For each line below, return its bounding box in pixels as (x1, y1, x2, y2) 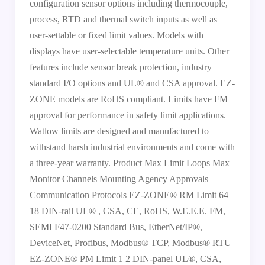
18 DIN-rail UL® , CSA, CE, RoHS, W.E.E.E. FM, (29, 205, 225, 216)
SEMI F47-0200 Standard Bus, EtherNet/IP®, (29, 221, 202, 232)
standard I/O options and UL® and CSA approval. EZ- (29, 77, 235, 89)
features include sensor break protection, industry (29, 61, 212, 73)
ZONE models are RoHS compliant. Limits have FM (29, 93, 228, 105)
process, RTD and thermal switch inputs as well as (29, 13, 217, 25)
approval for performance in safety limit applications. (29, 109, 226, 121)
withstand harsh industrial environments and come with (29, 141, 235, 153)
